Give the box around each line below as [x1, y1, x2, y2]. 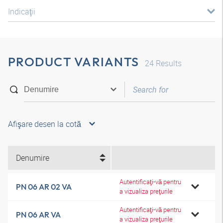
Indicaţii [8, 6, 35, 17]
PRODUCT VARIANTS [8, 54, 139, 70]
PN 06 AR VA [16, 210, 61, 220]
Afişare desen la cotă [8, 118, 81, 129]
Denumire [16, 152, 49, 163]
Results [154, 58, 182, 69]
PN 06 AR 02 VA [16, 182, 72, 192]
